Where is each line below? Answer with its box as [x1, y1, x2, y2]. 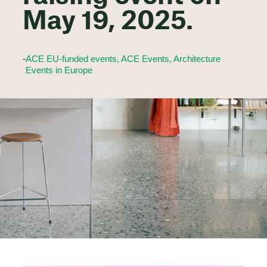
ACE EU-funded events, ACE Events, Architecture [25, 54, 221, 64]
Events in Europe [25, 65, 92, 75]
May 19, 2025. [22, 9, 193, 35]
